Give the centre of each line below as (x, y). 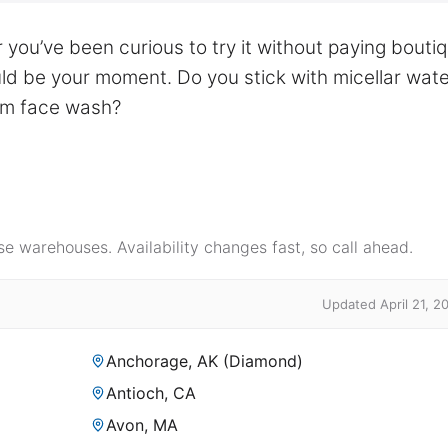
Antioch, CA (151, 393)
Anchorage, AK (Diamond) (204, 361)
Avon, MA (142, 425)
